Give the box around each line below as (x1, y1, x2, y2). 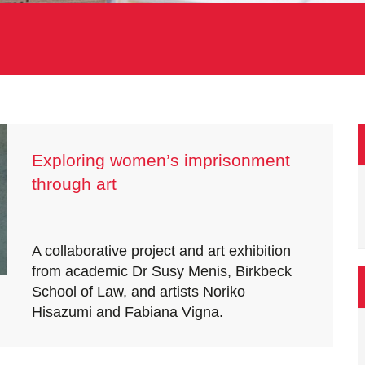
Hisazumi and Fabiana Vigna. (32, 304, 223, 320)
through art (32, 174, 117, 193)
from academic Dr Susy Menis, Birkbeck (32, 263, 292, 279)
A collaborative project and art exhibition (32, 243, 291, 259)
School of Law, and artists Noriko (32, 284, 245, 300)
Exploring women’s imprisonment (32, 151, 290, 169)
